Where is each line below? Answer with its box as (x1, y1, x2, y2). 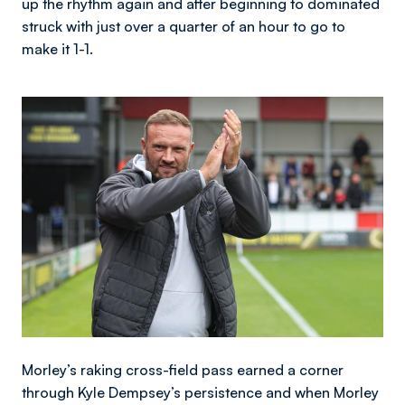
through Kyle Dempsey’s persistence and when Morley (22, 383, 379, 402)
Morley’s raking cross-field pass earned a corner (22, 361, 344, 380)
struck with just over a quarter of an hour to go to (22, 16, 345, 35)
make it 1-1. (22, 39, 93, 58)
